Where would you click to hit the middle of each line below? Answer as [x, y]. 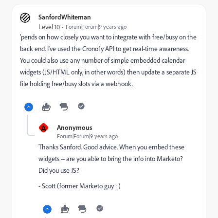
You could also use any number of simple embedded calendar [102, 60]
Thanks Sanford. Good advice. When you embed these [111, 147]
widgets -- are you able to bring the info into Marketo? [111, 159]
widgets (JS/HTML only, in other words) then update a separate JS [108, 72]
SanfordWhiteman [65, 17]
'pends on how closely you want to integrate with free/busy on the [108, 37]
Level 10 [49, 27]
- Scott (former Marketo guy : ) [80, 186]
